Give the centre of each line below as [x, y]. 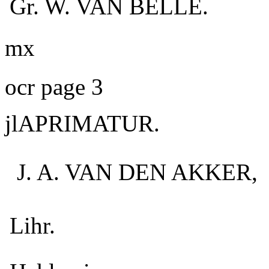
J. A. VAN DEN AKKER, [137, 172]
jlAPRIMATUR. [82, 123]
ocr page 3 [54, 87]
